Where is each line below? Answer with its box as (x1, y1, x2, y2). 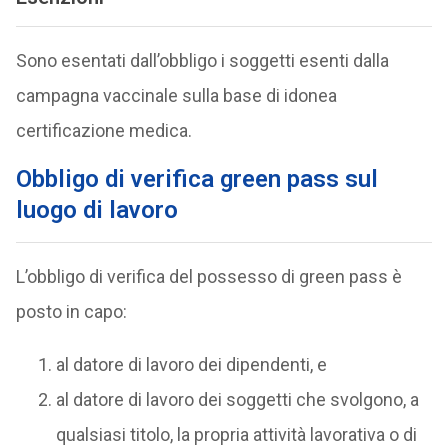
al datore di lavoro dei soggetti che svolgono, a (55, 389, 419, 411)
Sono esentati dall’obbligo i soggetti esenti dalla (15, 50, 389, 72)
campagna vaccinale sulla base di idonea (15, 85, 337, 107)
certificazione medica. (15, 120, 192, 142)
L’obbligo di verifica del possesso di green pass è (15, 266, 402, 288)
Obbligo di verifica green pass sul (15, 165, 378, 194)
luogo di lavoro (15, 196, 178, 225)
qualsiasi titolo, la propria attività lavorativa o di (55, 424, 417, 446)
